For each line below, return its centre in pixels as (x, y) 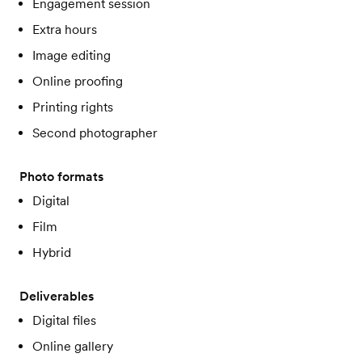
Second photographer (95, 133)
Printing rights (73, 107)
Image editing (72, 55)
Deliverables (57, 296)
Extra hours (65, 29)
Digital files (64, 320)
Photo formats (61, 177)
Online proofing (78, 81)
